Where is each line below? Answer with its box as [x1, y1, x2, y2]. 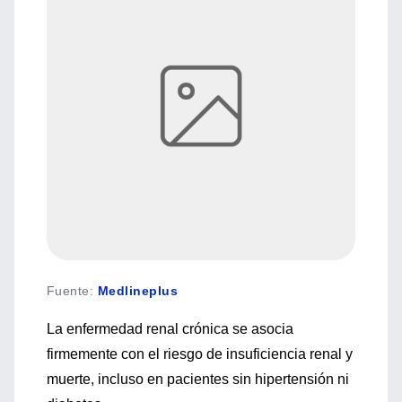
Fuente [47, 284, 90, 298]
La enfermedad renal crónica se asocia [47, 321, 293, 336]
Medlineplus [97, 284, 179, 298]
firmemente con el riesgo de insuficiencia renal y [47, 346, 353, 362]
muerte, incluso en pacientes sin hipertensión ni [47, 371, 349, 387]
